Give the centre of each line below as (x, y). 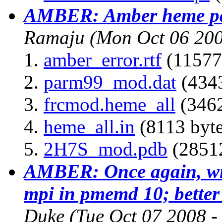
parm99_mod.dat (110, 82)
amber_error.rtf (103, 59)
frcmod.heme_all (110, 104)
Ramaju (54, 37)
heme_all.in (89, 126)
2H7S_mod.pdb (106, 149)
